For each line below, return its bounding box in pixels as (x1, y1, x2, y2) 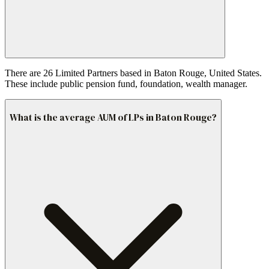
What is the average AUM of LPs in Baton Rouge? (10, 111, 217, 124)
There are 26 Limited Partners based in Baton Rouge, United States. (5, 68, 262, 79)
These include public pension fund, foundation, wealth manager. (5, 79, 247, 89)
